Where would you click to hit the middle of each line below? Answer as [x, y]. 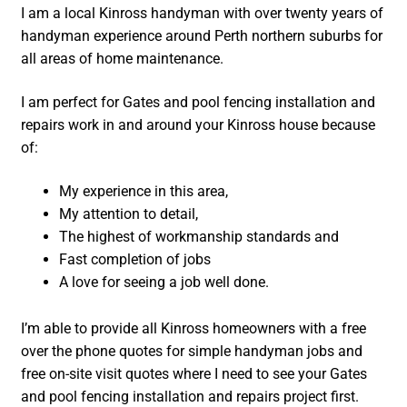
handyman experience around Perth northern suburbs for [202, 36]
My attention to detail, [129, 213]
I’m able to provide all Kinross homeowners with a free [194, 328]
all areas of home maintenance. [123, 59]
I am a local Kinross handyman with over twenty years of [203, 14]
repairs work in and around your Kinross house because [199, 125]
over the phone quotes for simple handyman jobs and [192, 351]
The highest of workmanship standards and [199, 236]
